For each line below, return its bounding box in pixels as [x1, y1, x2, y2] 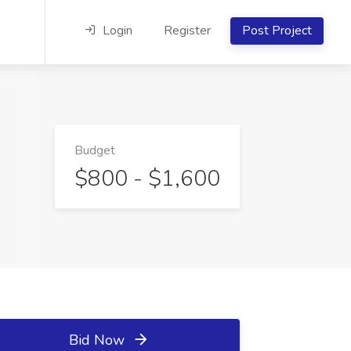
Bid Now [68, 331, 128, 349]
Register [164, 22, 211, 39]
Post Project [242, 22, 312, 39]
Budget [74, 141, 115, 159]
